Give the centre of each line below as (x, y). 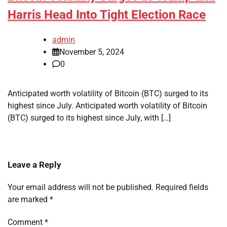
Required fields (182, 187)
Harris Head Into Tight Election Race (107, 15)
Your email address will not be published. (81, 187)
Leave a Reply (34, 165)
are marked (29, 200)
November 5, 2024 (92, 52)
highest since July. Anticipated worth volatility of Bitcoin (107, 106)
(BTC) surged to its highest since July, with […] (89, 118)
